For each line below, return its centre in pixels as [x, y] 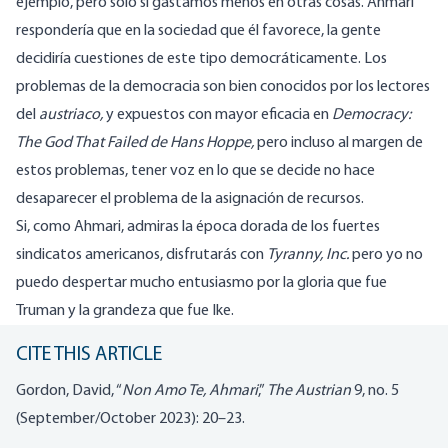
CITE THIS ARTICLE [89, 355]
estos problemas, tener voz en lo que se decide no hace [195, 171]
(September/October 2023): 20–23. [130, 419]
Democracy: [371, 115]
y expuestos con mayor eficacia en [219, 115]
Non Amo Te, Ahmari [190, 391]
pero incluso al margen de [340, 143]
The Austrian [309, 391]
